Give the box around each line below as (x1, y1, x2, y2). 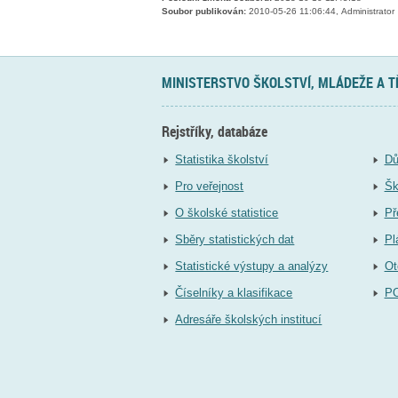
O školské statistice (175, 206, 279, 220)
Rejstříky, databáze (162, 121, 267, 141)
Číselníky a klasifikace (175, 286, 293, 300)
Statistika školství (175, 153, 269, 167)
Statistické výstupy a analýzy (175, 259, 329, 274)
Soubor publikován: (162, 6, 246, 17)
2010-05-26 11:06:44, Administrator (246, 6, 394, 17)
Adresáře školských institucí (175, 313, 322, 327)
